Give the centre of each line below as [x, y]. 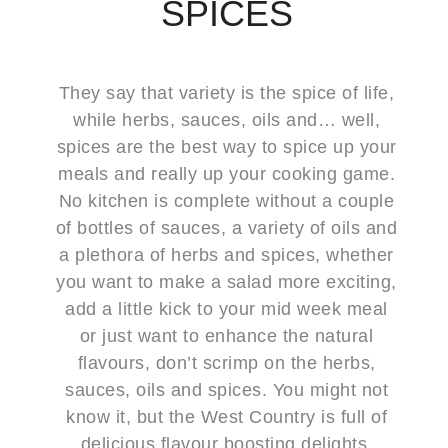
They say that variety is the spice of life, [226, 93]
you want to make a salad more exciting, [226, 282]
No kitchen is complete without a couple [226, 201]
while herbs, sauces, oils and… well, [226, 120]
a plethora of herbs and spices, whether [226, 255]
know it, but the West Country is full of [226, 417]
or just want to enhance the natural [226, 336]
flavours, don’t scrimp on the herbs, [226, 363]
